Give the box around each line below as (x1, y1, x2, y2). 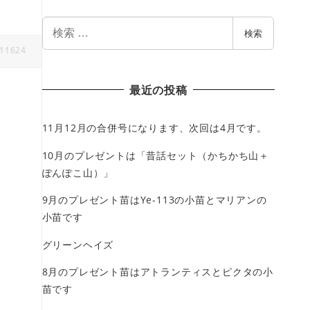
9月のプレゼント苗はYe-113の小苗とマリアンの (42, 193, 267, 207)
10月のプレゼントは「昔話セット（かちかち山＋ (42, 148, 270, 162)
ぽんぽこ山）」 (42, 165, 114, 179)
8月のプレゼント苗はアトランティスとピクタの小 (42, 264, 274, 278)
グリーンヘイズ (42, 237, 114, 251)
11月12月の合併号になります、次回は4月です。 (42, 121, 267, 135)
